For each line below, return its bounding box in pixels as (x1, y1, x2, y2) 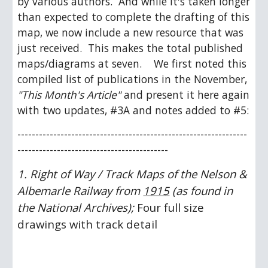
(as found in (169, 183, 233, 198)
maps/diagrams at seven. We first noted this (17, 56, 247, 71)
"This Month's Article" (17, 87, 121, 102)
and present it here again (121, 87, 250, 102)
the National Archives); (17, 200, 138, 215)
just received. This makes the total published (17, 41, 243, 55)
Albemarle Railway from (17, 183, 144, 198)
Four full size (137, 200, 205, 215)
